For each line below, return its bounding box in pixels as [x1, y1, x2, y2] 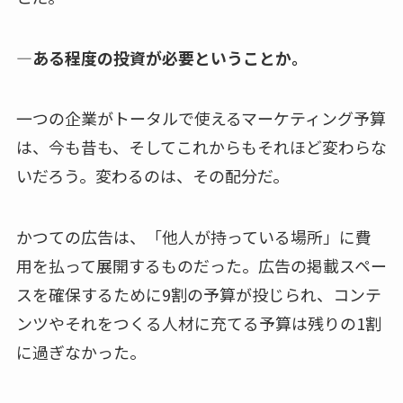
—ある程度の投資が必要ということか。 [15, 45, 308, 69]
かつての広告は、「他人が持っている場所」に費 [15, 225, 372, 249]
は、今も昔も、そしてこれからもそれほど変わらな [15, 135, 387, 159]
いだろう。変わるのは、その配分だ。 [15, 164, 289, 188]
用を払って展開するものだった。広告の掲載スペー [15, 254, 387, 278]
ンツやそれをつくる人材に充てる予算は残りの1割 [15, 311, 381, 336]
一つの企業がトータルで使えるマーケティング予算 [15, 106, 386, 130]
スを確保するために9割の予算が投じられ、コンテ [15, 282, 381, 307]
